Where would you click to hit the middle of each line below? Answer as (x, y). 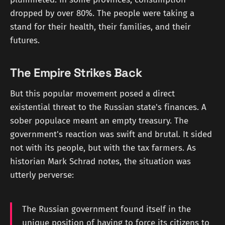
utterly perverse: (42, 175)
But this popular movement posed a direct (92, 93)
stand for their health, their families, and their (100, 27)
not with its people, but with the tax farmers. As (103, 148)
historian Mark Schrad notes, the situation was (100, 161)
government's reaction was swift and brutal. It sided (111, 134)
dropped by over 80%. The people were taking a (102, 14)
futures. (25, 41)
